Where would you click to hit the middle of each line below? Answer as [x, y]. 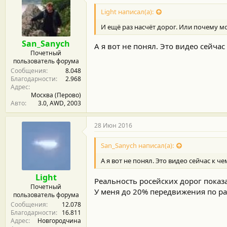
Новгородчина [59, 221]
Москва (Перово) [56, 95]
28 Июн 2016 [113, 125]
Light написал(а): [127, 12]
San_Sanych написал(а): [137, 146]
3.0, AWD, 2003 [60, 103]
